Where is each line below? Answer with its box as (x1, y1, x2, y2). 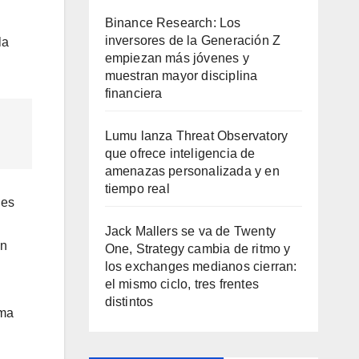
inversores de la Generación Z (104, 33, 281, 47)
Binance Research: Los (104, 15, 241, 30)
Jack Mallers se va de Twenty (104, 224, 276, 238)
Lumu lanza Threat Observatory (104, 128, 288, 143)
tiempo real (104, 181, 170, 196)
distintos (104, 294, 154, 309)
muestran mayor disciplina (104, 68, 258, 83)
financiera (104, 86, 163, 100)
